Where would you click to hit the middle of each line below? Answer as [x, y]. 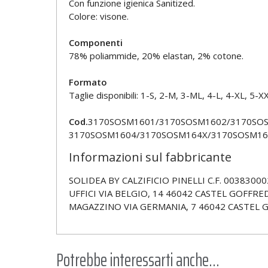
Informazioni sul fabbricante [150, 157]
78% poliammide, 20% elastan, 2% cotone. [156, 56]
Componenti [95, 43]
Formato [88, 82]
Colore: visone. [98, 16]
